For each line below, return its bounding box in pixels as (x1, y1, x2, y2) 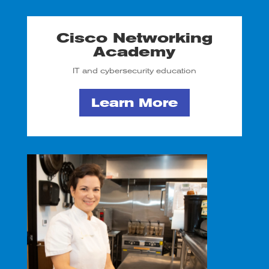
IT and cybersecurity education (72, 67, 196, 75)
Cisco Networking (56, 30, 213, 46)
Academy (93, 44, 176, 60)
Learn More (91, 95, 178, 110)
